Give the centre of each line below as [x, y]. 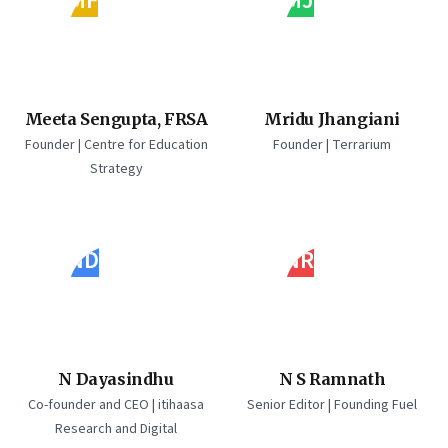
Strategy [116, 169]
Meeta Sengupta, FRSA [116, 119]
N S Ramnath [332, 379]
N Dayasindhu [116, 379]
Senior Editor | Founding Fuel [332, 405]
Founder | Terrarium [332, 145]
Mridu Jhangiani [332, 119]
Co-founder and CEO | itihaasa [116, 405]
